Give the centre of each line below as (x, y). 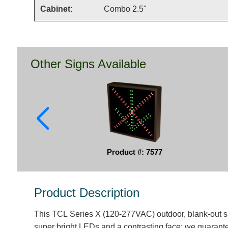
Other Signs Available (89, 64)
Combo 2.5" (125, 9)
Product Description (87, 193)
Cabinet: (56, 9)
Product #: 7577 (134, 152)
